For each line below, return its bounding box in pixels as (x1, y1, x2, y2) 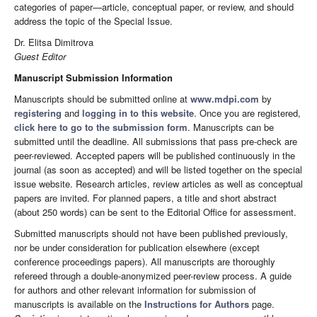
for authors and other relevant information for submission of (14, 282, 256, 296)
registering (14, 105, 62, 120)
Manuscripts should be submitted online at (14, 91, 190, 105)
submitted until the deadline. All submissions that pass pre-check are (14, 134, 297, 148)
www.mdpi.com (190, 91, 259, 105)
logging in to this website (82, 105, 194, 120)
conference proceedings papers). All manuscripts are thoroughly (14, 254, 275, 268)
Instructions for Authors (144, 296, 249, 311)
